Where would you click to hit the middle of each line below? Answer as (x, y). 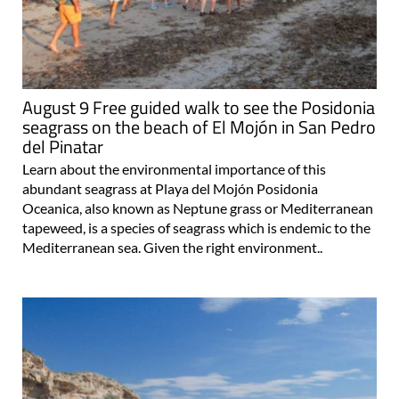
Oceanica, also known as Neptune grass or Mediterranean (198, 208)
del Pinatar (63, 147)
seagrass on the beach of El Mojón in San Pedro (199, 127)
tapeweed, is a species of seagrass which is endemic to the (196, 228)
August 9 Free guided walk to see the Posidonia (199, 108)
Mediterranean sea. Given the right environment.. (172, 248)
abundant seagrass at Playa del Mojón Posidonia (170, 189)
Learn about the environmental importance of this (174, 169)
